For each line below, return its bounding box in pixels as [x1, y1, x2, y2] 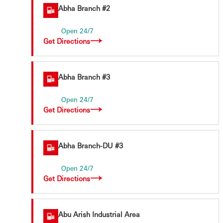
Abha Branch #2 [58, 3, 110, 12]
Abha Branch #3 [58, 72, 110, 81]
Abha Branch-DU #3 [58, 141, 123, 150]
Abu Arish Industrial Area [58, 210, 140, 219]
